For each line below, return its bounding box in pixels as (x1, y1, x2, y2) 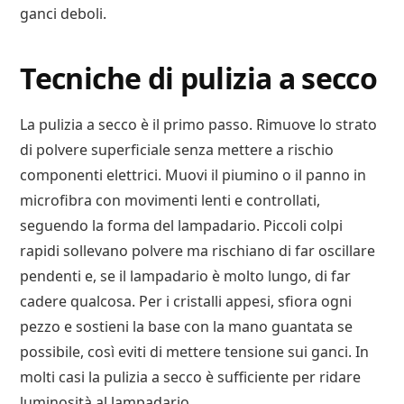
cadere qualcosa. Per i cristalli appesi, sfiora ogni (20, 291, 353, 312)
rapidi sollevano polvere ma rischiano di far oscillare (20, 241, 376, 262)
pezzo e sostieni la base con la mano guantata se (20, 317, 353, 337)
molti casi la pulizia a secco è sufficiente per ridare (20, 367, 362, 388)
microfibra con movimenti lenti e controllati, (20, 190, 321, 211)
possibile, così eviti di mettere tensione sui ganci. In (20, 342, 370, 363)
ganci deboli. (20, 4, 107, 24)
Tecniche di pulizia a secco (20, 59, 378, 98)
